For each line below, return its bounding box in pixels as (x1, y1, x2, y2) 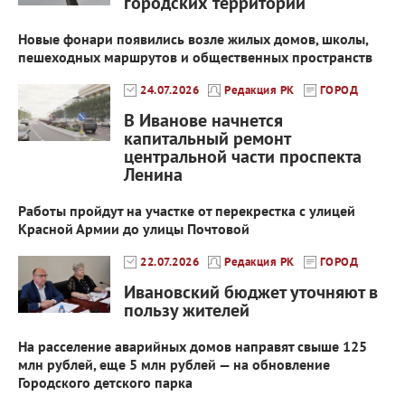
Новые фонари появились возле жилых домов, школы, (18, 30, 368, 49)
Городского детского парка (18, 373, 193, 392)
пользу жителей (124, 298, 250, 323)
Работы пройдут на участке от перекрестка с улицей (18, 202, 355, 221)
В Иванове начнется (124, 108, 283, 133)
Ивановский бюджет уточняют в (124, 280, 378, 305)
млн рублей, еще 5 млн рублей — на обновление (18, 355, 330, 374)
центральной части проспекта (124, 145, 362, 169)
